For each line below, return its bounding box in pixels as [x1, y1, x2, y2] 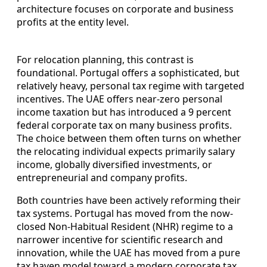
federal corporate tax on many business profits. [17, 118, 232, 132]
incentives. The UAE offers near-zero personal [17, 92, 222, 105]
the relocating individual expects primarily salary [17, 144, 235, 158]
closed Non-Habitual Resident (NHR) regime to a [17, 219, 233, 233]
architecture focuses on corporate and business [17, 2, 234, 15]
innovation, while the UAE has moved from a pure [17, 246, 240, 259]
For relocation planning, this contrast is [17, 52, 194, 66]
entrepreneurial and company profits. [17, 170, 187, 184]
